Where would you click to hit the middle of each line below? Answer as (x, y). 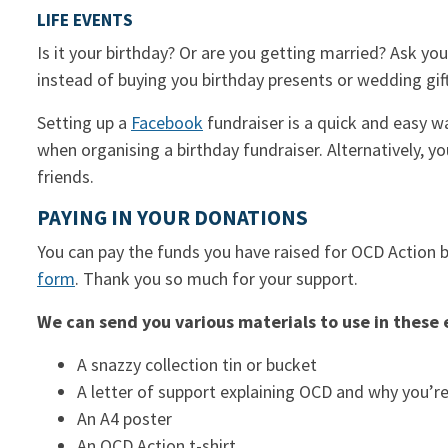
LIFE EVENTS (85, 20)
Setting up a (84, 123)
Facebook (167, 123)
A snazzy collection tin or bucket (197, 365)
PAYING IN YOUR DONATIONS (172, 218)
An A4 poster (124, 419)
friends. (65, 177)
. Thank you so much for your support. (216, 279)
